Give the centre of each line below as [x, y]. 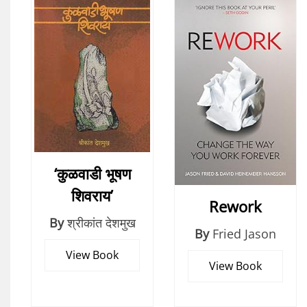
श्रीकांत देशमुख [101, 223]
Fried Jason [244, 233]
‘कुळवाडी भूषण [92, 173]
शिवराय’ [92, 195]
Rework [235, 206]
